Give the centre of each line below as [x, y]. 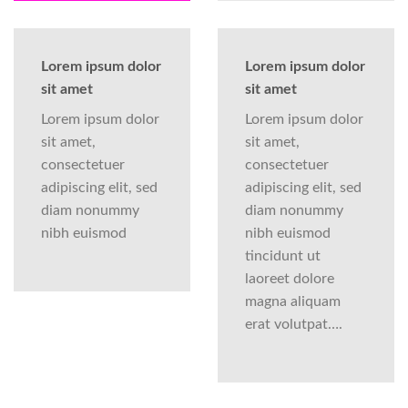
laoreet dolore [290, 278]
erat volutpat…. [294, 324]
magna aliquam [293, 301]
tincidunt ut [283, 255]
